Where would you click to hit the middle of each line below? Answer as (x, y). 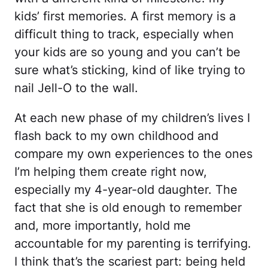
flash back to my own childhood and (116, 136)
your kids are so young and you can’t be (127, 52)
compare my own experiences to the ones (133, 154)
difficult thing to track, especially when (124, 34)
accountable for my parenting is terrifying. (133, 243)
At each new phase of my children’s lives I (132, 118)
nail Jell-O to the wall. (76, 88)
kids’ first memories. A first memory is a (125, 16)
